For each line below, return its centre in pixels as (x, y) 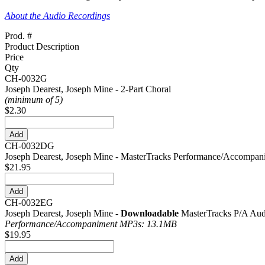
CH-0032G (26, 79)
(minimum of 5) (34, 100)
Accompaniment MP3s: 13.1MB (117, 224)
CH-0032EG (29, 203)
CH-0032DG (30, 146)
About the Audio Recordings (57, 16)
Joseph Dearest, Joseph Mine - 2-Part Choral (88, 89)
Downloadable (150, 214)
